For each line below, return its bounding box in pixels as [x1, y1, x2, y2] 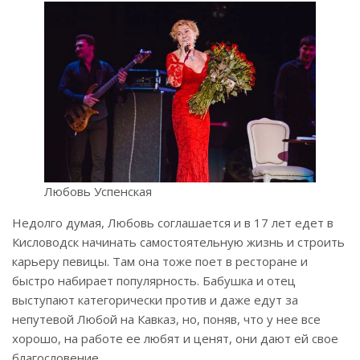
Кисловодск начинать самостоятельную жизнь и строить [12, 234, 345, 251]
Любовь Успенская [44, 183, 152, 200]
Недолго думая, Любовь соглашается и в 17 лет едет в [12, 215, 333, 231]
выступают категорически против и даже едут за [12, 292, 298, 309]
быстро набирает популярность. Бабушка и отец [12, 272, 296, 289]
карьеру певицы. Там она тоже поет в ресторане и [12, 253, 308, 270]
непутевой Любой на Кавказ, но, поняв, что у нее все [12, 311, 321, 328]
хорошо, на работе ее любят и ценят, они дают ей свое [12, 330, 338, 347]
